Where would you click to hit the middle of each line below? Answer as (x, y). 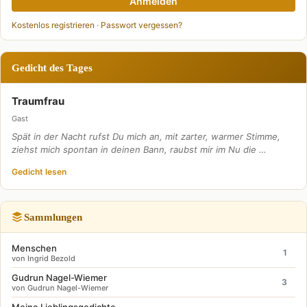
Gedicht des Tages (52, 67)
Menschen (34, 248)
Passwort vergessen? (142, 25)
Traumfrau (38, 101)
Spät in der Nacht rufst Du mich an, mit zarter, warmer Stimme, (146, 136)
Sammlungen (53, 217)
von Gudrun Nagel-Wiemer (60, 287)
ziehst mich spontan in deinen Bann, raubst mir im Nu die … (139, 149)
